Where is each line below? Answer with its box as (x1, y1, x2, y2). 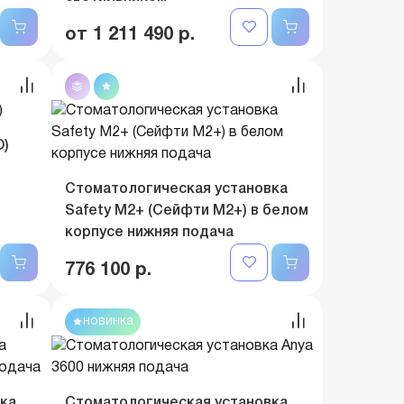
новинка (83, 316, 133, 327)
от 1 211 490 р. (65, 27, 195, 43)
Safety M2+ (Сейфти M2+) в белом (65, 205, 308, 217)
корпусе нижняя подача (65, 226, 234, 239)
